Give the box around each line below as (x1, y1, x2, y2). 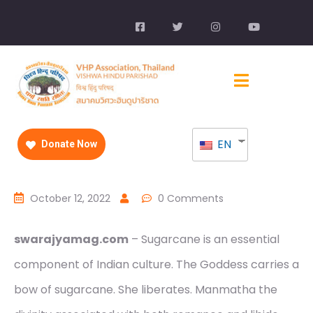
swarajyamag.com (14, 231, 129, 248)
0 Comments (158, 191, 224, 206)
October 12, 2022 (30, 191, 110, 206)
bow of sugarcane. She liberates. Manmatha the (14, 282, 277, 298)
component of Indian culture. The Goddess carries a (14, 256, 299, 273)
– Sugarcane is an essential (129, 231, 279, 248)
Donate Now (39, 138, 97, 150)
